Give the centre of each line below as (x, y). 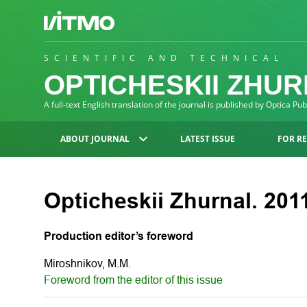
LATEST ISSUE (207, 139)
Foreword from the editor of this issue (133, 280)
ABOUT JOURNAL (95, 139)
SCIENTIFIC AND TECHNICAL (164, 58)
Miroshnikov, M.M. (87, 263)
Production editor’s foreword (119, 236)
